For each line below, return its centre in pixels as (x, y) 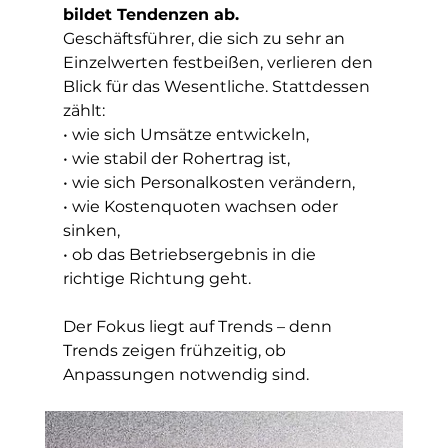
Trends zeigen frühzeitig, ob (176, 350)
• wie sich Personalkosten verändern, (208, 182)
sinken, (91, 230)
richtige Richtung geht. (156, 278)
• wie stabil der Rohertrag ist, (176, 158)
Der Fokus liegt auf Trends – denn (199, 326)
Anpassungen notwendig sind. (185, 374)
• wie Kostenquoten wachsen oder (202, 206)
